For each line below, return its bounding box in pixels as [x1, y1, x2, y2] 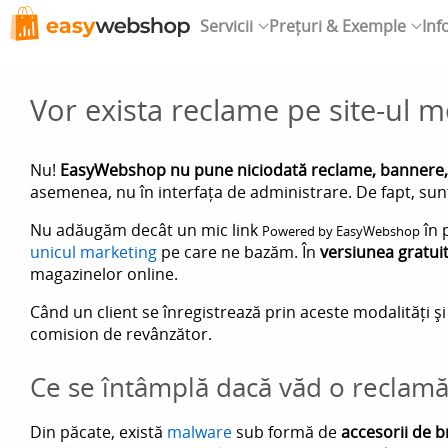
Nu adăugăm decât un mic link [30, 219, 262, 241]
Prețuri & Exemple [269, 14, 406, 37]
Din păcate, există [30, 421, 167, 443]
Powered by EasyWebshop [262, 222, 420, 240]
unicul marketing [30, 241, 157, 263]
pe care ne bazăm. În [157, 241, 320, 263]
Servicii [200, 14, 253, 37]
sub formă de [232, 421, 341, 443]
